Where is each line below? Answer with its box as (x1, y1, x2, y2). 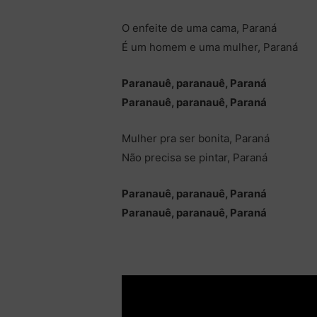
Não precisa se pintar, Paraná (122, 151, 268, 165)
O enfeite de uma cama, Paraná (122, 21, 277, 35)
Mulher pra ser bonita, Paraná (122, 132, 270, 146)
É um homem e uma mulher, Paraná (122, 40, 299, 54)
